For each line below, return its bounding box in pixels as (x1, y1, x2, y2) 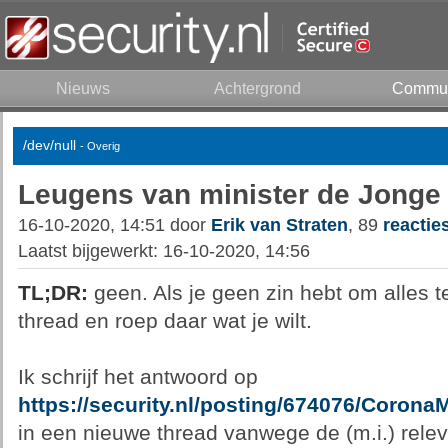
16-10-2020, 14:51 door (17, 215, 211, 235)
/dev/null (22, 137, 76, 153)
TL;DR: (17, 281, 88, 305)
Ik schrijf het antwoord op (17, 365, 258, 389)
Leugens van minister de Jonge (17, 178, 441, 210)
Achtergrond (214, 80, 301, 97)
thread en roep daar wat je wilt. (17, 309, 312, 333)
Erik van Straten (210, 215, 348, 235)
